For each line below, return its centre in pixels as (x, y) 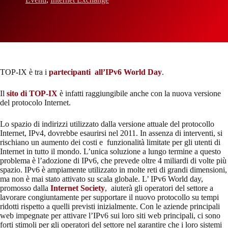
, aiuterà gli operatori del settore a (159, 188)
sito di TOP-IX (32, 93)
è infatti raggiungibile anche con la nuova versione (139, 93)
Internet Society (78, 188)
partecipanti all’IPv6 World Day (105, 72)
